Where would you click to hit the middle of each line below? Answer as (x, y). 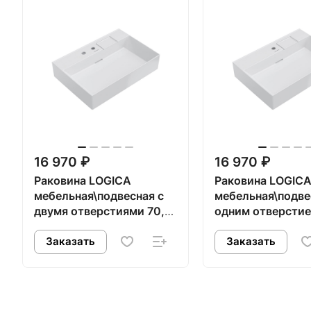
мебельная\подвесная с (99, 196)
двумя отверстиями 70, (99, 212)
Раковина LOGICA (83, 181)
